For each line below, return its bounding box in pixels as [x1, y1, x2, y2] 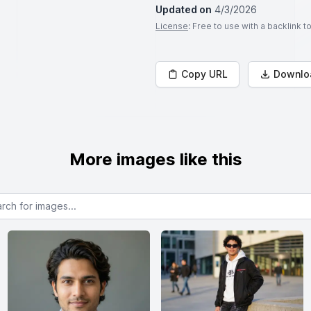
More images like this [69, 149, 242, 169]
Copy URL [181, 68, 228, 80]
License [155, 21, 188, 31]
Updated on [155, 3, 212, 15]
